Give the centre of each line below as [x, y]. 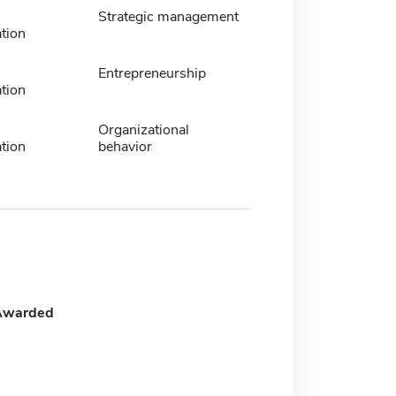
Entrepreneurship [152, 73]
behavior [125, 146]
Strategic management [168, 16]
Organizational [143, 129]
